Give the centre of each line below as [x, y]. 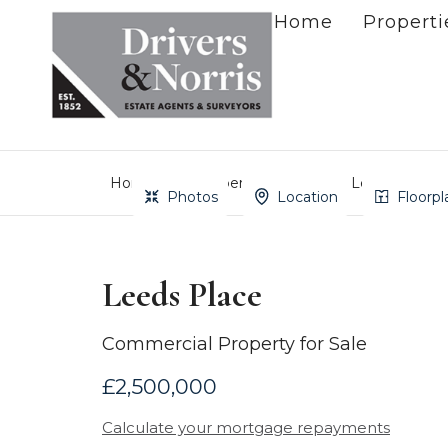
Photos [192, 196]
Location [307, 196]
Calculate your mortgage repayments [246, 427]
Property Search [252, 183]
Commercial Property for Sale [234, 344]
